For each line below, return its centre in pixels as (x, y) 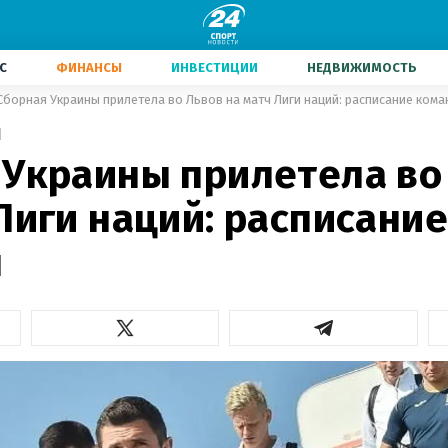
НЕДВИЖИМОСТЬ (362, 67)
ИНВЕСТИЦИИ (214, 67)
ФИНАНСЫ (89, 67)
